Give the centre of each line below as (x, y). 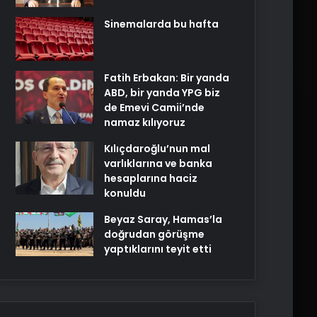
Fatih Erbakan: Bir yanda (167, 77)
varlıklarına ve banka (158, 163)
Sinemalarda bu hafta (161, 24)
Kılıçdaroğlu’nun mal (157, 148)
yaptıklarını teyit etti (158, 249)
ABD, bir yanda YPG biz (162, 92)
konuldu (125, 193)
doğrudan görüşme (154, 234)
